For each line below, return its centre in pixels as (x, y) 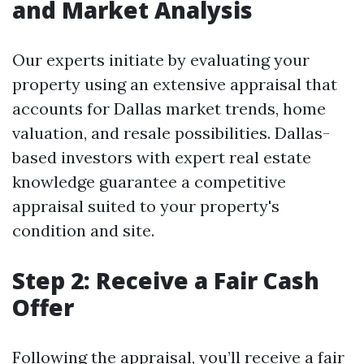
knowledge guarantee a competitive (149, 182)
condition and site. (83, 230)
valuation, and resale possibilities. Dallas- (171, 133)
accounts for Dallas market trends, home (169, 108)
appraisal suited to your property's (146, 206)
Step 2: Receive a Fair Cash (166, 280)
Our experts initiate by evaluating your (161, 60)
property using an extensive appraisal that (175, 84)
